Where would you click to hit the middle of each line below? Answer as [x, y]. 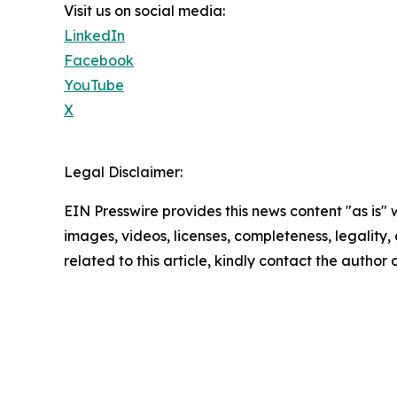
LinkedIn [94, 35]
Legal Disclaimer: [123, 171]
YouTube [94, 85]
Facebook [99, 60]
